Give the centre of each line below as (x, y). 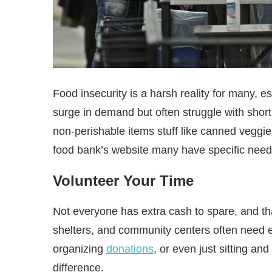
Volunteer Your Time (123, 180)
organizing (80, 249)
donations (130, 249)
